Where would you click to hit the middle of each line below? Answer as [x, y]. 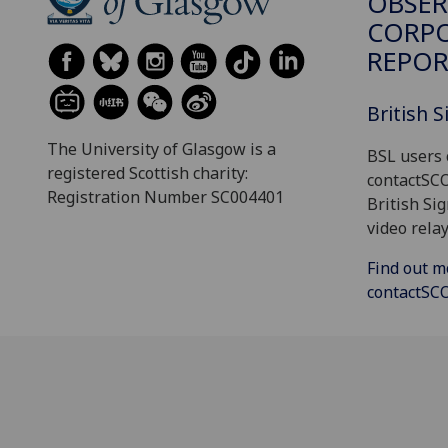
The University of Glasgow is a [161, 149]
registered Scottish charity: [147, 173]
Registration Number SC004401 [165, 197]
